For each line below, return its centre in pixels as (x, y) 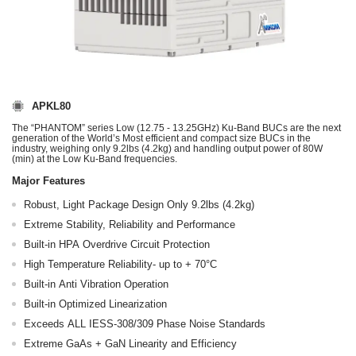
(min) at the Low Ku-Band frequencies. (95, 159)
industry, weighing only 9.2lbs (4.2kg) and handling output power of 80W (167, 148)
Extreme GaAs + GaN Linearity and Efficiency (130, 343)
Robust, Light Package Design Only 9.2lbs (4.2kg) (139, 204)
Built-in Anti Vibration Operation (96, 284)
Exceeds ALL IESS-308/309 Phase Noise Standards (145, 323)
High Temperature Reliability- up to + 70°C (120, 264)
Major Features (48, 180)
